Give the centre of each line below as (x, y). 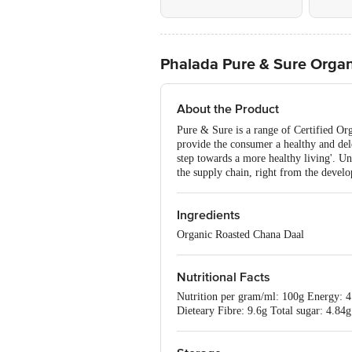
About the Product (228, 109)
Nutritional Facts (224, 277)
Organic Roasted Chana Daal (240, 235)
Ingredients (209, 215)
